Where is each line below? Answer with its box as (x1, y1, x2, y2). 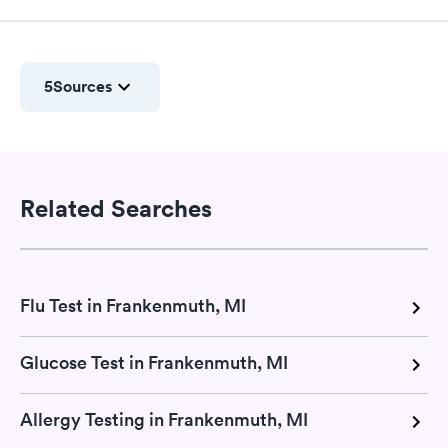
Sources (53, 76, 112, 97)
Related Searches (20, 193, 212, 223)
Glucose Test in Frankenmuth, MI (20, 350, 288, 374)
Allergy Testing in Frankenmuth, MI (20, 407, 308, 431)
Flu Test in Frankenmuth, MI (20, 293, 246, 317)
